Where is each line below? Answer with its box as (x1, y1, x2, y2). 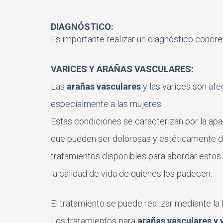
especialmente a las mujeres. (51, 98, 163, 109)
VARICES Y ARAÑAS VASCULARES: (51, 63, 194, 74)
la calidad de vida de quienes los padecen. (51, 168, 212, 179)
